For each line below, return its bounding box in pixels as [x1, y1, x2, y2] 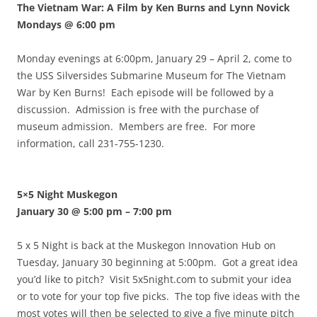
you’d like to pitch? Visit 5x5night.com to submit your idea [17, 272, 292, 287]
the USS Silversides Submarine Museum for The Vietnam [17, 69, 286, 83]
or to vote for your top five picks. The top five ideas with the [17, 289, 300, 304]
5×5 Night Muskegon [17, 188, 117, 202]
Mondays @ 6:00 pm [17, 18, 115, 32]
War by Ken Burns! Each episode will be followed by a [17, 86, 274, 100]
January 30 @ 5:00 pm [17, 204, 122, 219]
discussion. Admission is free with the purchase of [17, 103, 259, 117]
